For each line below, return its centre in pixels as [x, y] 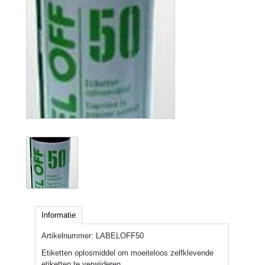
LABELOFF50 [119, 236]
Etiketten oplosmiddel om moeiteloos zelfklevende [127, 253]
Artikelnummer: [67, 236]
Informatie [59, 215]
